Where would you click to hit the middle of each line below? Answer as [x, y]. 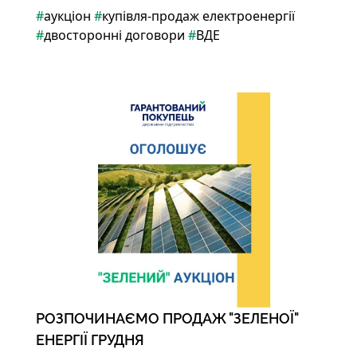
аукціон [67, 16]
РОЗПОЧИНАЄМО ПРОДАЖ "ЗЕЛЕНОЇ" [167, 318]
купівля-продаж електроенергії [198, 16]
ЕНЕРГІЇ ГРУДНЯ [90, 340]
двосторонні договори [114, 35]
